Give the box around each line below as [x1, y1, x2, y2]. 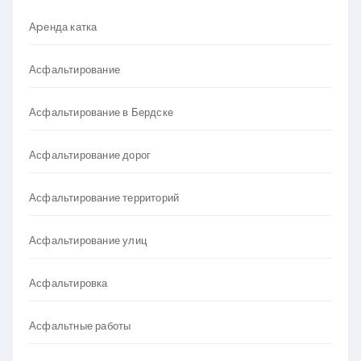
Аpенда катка [29, 19, 98, 35]
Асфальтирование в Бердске [29, 105, 173, 120]
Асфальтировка [29, 276, 108, 291]
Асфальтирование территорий [29, 190, 180, 205]
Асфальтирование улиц [29, 233, 147, 248]
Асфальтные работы [29, 318, 131, 334]
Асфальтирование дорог [29, 147, 151, 163]
